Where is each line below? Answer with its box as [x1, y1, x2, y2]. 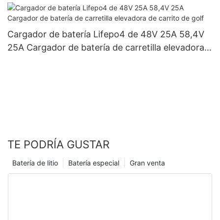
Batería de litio [12, 158, 58, 167]
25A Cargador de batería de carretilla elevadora [7, 42, 204, 53]
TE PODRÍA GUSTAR [7, 137, 110, 151]
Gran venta [130, 158, 165, 167]
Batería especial [68, 158, 119, 167]
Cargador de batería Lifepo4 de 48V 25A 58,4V [7, 28, 204, 39]
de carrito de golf [7, 55, 79, 66]
